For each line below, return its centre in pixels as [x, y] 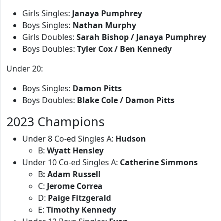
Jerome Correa [75, 186]
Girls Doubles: [49, 37]
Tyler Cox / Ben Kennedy [124, 49]
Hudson [131, 139]
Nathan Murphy [104, 25]
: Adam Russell [72, 174]
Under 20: [25, 69]
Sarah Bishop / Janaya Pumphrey [141, 37]
